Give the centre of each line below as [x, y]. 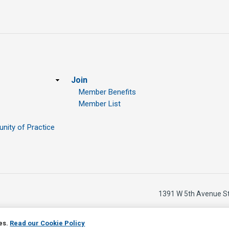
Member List [100, 104]
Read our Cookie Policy [48, 223]
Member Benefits [107, 92]
